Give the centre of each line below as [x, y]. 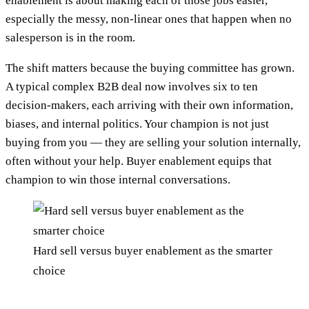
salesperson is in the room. [70, 37]
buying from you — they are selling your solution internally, [153, 142]
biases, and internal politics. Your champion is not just [137, 123]
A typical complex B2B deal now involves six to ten [132, 86]
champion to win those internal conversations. [118, 179]
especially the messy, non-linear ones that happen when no [149, 19]
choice [49, 270]
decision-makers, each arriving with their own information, [149, 105]
